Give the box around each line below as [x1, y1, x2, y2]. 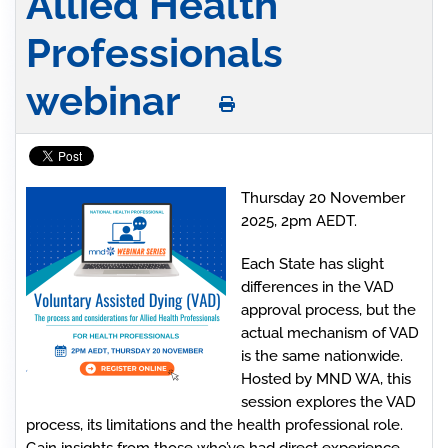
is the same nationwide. [241, 347, 403, 365]
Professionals [26, 29, 283, 76]
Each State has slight [241, 255, 384, 273]
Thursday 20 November [241, 189, 405, 207]
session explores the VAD [241, 393, 416, 411]
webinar [26, 77, 189, 124]
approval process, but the [241, 301, 416, 319]
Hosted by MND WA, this [241, 370, 411, 388]
